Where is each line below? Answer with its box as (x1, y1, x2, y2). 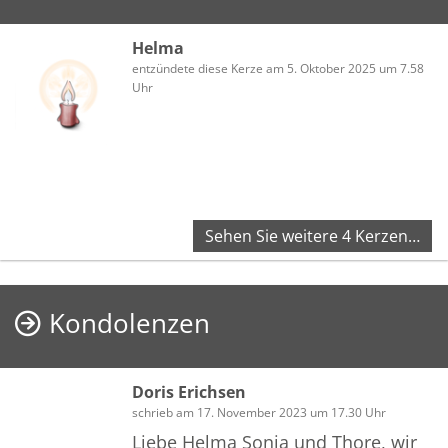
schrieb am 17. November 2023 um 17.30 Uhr (132, 404, 386, 422)
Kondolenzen (49, 306, 210, 342)
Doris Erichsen (132, 381, 246, 404)
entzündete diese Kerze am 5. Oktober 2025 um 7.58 (132, 60, 424, 78)
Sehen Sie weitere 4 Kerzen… (205, 225, 420, 248)
